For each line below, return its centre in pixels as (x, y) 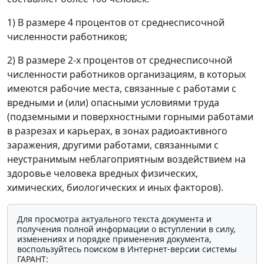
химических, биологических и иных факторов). (115, 187)
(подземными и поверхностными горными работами (130, 116)
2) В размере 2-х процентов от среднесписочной (120, 60)
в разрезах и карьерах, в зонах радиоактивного (117, 131)
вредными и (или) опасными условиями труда (113, 102)
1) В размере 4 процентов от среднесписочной (116, 22)
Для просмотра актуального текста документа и (114, 219)
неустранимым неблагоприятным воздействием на (126, 159)
